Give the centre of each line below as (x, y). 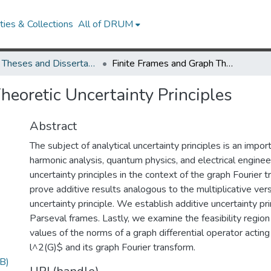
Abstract (53, 126)
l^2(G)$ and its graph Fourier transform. (113, 247)
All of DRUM (106, 24)
